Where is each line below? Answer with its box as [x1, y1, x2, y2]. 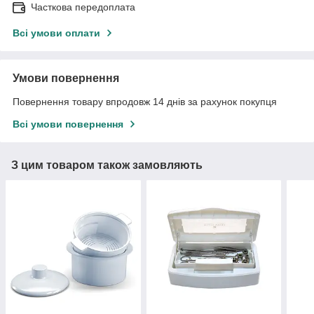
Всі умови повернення [13, 118, 123, 130]
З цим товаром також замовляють [11, 159, 203, 172]
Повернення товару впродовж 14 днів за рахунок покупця [13, 96, 277, 108]
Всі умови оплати [13, 27, 100, 39]
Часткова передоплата [31, 1, 135, 13]
